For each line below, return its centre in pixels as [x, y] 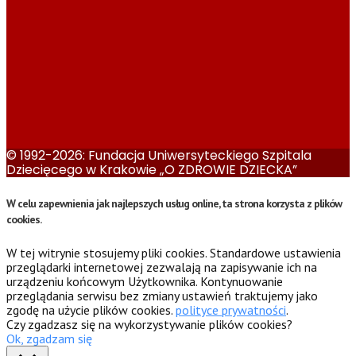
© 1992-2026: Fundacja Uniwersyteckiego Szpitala [159, 155]
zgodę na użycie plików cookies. [91, 310]
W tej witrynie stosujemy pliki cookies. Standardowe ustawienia [174, 253]
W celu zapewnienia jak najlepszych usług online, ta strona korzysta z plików [174, 203]
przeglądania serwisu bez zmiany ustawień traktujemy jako [162, 296]
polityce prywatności [231, 310]
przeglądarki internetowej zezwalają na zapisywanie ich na [162, 267]
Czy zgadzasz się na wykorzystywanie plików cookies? [149, 325]
